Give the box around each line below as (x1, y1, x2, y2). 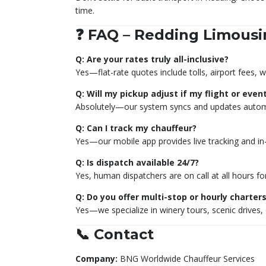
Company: (75, 252, 118, 264)
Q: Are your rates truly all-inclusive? (75, 53, 229, 65)
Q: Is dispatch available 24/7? (75, 156, 199, 168)
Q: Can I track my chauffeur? (75, 122, 197, 134)
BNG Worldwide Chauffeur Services (118, 252, 255, 264)
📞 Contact (75, 225, 154, 243)
